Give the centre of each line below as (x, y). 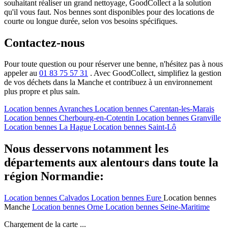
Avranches (76, 109)
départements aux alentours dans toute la (111, 163)
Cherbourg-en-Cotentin (96, 118)
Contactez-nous (44, 42)
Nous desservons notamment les (86, 149)
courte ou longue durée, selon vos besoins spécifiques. (91, 21)
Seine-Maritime (185, 207)
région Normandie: (54, 176)
